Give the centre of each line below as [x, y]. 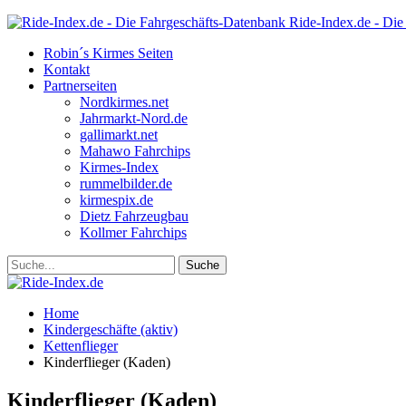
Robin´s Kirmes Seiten [108, 53]
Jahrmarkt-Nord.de [134, 118]
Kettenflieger [81, 346]
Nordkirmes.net [124, 102]
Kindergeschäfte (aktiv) [111, 329]
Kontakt [67, 69]
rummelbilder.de [126, 184]
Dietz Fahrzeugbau [134, 216]
